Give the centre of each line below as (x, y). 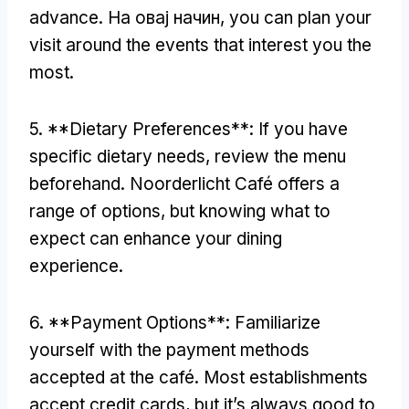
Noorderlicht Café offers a (235, 184)
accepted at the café (112, 377)
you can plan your (300, 17)
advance (64, 17)
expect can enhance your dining (156, 238)
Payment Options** (148, 322)
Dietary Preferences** (159, 129)
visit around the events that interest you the (200, 45)
